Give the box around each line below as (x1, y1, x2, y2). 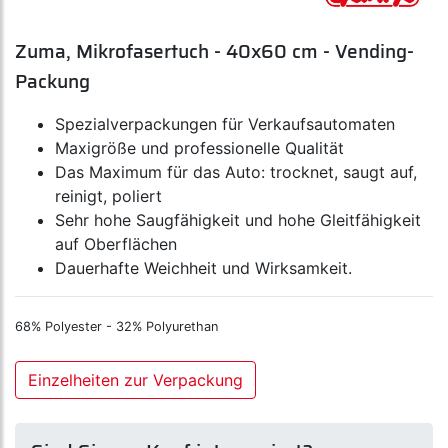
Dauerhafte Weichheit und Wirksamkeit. (55, 258, 352, 279)
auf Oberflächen (55, 234, 177, 255)
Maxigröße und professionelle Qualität (55, 138, 344, 159)
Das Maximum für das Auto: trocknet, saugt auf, (55, 162, 417, 183)
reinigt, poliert (55, 186, 162, 207)
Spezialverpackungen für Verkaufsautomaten (55, 114, 395, 135)
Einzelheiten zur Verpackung (28, 370, 243, 391)
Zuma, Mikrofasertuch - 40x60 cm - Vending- (15, 36, 414, 67)
